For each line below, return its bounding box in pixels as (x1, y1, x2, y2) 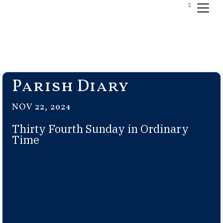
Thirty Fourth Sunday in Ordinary (12, 121, 189, 136)
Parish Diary (12, 75, 129, 99)
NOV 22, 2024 (12, 101, 71, 113)
